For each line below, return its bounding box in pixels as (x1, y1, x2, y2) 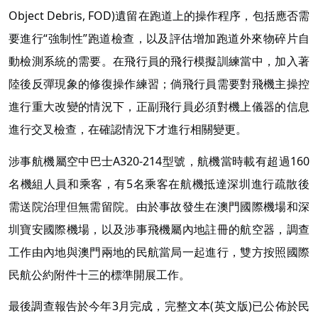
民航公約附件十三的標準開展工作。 (9, 266, 190, 283)
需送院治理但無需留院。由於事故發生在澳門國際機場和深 (9, 198, 309, 214)
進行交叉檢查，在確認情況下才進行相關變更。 (9, 121, 247, 137)
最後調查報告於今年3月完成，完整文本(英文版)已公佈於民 (9, 298, 309, 314)
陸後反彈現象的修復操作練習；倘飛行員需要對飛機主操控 (9, 75, 309, 92)
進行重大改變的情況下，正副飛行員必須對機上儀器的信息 (9, 98, 309, 114)
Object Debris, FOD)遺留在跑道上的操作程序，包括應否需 (9, 7, 309, 23)
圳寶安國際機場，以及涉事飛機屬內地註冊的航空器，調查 (9, 221, 309, 237)
